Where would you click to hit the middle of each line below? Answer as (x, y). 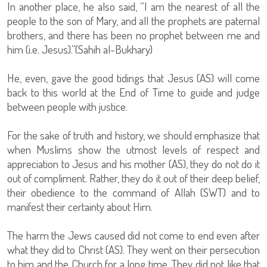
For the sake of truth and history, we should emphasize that (133, 135)
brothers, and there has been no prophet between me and (133, 35)
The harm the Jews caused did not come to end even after (133, 235)
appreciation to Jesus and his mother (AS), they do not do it (133, 164)
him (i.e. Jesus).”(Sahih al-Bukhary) (80, 49)
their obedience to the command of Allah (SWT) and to (133, 193)
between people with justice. (67, 107)
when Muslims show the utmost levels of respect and (133, 150)
